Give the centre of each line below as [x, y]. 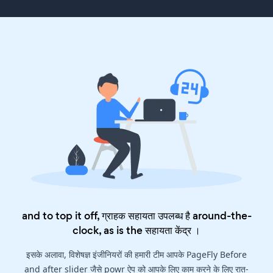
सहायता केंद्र [168, 230]
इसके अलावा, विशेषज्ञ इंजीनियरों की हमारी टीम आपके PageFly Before [136, 254]
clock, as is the [109, 230]
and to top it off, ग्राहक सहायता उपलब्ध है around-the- [136, 215]
